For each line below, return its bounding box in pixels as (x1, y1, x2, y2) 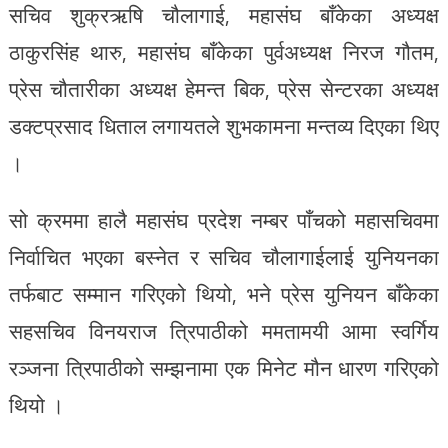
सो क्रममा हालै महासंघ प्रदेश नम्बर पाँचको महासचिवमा (8, 204, 440, 236)
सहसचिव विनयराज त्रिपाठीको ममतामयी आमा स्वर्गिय (8, 315, 440, 347)
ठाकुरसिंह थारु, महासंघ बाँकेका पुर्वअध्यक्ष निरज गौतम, (8, 36, 440, 68)
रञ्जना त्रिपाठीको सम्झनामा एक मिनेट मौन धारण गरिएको (8, 352, 440, 384)
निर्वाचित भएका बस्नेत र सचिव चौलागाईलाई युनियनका (8, 241, 440, 273)
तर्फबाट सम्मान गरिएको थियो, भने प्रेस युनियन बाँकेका (8, 278, 440, 310)
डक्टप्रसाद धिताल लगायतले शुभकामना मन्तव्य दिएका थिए (8, 110, 440, 142)
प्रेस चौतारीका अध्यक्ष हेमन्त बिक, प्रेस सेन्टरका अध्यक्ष (8, 73, 440, 105)
